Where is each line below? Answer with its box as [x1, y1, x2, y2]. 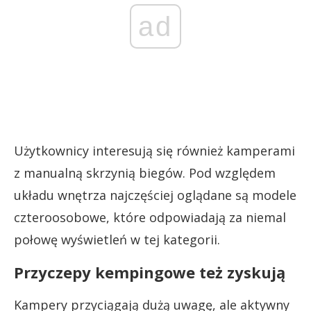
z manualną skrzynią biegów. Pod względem [14, 164, 276, 181]
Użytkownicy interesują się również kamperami [14, 142, 295, 159]
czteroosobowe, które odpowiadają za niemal [14, 208, 286, 226]
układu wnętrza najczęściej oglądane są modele [14, 186, 296, 203]
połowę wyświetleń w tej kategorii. [14, 230, 220, 248]
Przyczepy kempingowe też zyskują [14, 261, 285, 283]
